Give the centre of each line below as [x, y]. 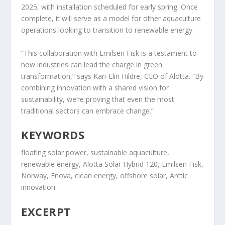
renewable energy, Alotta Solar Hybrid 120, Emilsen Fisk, [113, 164]
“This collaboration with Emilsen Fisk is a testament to [109, 53]
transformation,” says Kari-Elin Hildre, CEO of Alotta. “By [113, 76]
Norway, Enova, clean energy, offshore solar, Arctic [105, 176]
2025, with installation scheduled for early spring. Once [110, 7]
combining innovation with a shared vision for [95, 87]
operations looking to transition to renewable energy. [108, 30]
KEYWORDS [53, 135]
